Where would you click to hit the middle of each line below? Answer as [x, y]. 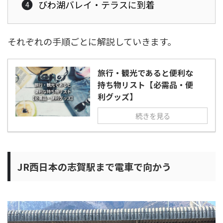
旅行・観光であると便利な [145, 73]
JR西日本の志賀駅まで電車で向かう [94, 167]
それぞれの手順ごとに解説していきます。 [92, 42]
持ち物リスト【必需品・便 [145, 85]
